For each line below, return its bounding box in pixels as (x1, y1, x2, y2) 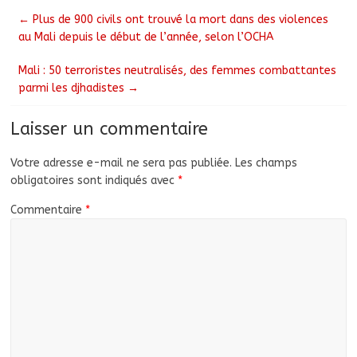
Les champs (235, 155, 298, 170)
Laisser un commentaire (10, 118, 209, 139)
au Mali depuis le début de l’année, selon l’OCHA (18, 29, 274, 44)
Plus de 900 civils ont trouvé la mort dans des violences (29, 12, 329, 26)
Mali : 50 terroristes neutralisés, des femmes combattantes (18, 63, 337, 77)
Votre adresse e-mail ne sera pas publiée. (10, 155, 233, 170)
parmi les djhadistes (18, 80, 128, 95)
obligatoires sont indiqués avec (10, 173, 178, 187)
